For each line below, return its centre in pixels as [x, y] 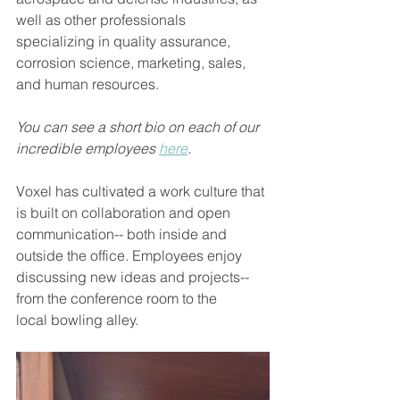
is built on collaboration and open [125, 213]
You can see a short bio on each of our [139, 127]
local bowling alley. [81, 320]
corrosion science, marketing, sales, [133, 63]
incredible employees [87, 149]
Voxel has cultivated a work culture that [142, 192]
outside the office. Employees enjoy [131, 256]
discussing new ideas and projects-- [133, 277]
